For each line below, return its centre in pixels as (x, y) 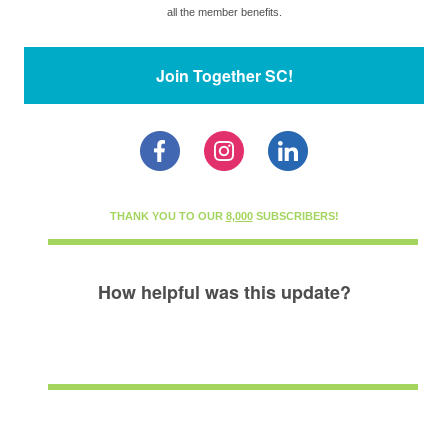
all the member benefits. (224, 12)
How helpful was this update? (224, 292)
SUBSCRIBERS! (295, 216)
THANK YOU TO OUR (167, 216)
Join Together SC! (224, 75)
